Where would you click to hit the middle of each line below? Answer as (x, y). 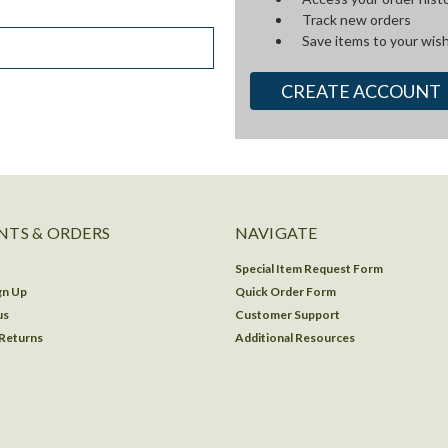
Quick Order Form (285, 291)
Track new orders (357, 19)
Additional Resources (294, 337)
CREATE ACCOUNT (361, 90)
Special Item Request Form (308, 268)
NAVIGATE (276, 232)
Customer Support (287, 314)
